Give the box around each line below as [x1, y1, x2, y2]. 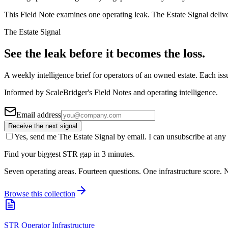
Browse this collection [4, 189, 75, 198]
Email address [16, 110, 61, 119]
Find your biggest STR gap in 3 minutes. [4, 149, 135, 158]
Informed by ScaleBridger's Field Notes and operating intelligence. [4, 88, 218, 97]
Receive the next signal [8, 122, 77, 130]
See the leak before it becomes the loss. [4, 47, 205, 61]
